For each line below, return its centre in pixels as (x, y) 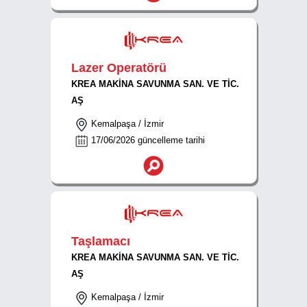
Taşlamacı (101, 241)
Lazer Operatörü (119, 68)
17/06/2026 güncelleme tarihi (147, 140)
